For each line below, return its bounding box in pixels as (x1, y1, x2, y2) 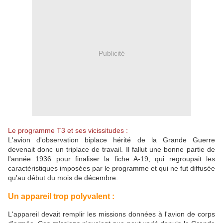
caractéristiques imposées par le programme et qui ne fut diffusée (8, 164, 215, 172)
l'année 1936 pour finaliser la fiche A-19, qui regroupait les (8, 154, 215, 163)
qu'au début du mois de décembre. (8, 173, 118, 182)
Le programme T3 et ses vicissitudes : (8, 126, 128, 134)
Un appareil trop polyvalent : (8, 192, 114, 201)
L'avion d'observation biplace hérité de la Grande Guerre (8, 135, 215, 144)
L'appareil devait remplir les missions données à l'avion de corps (8, 210, 215, 219)
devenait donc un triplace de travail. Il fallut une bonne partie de (8, 145, 215, 153)
